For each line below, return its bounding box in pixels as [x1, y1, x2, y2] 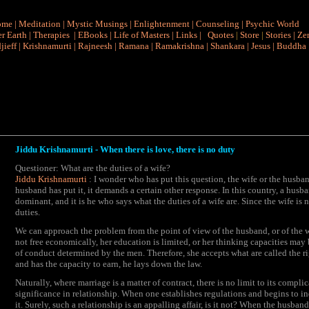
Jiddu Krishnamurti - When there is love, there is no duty [15, 144, 235, 154]
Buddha [277, 41, 306, 51]
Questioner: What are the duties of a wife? [15, 163, 170, 173]
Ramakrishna [155, 41, 204, 51]
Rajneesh [78, 41, 112, 51]
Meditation [18, 19, 61, 29]
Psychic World [245, 19, 299, 29]
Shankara [210, 41, 245, 51]
